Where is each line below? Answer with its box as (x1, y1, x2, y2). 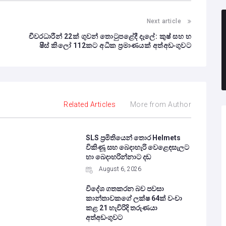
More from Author (130, 100, 191, 108)
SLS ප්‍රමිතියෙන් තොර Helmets (85, 134, 181, 142)
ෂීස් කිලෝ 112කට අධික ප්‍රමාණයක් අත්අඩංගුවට (39, 41, 191, 49)
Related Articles (64, 100, 116, 108)
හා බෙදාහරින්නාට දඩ (85, 153, 151, 161)
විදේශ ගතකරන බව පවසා (85, 185, 164, 193)
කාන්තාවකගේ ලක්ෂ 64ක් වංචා (85, 194, 182, 202)
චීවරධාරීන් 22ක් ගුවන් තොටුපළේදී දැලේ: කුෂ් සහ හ (28, 32, 191, 40)
